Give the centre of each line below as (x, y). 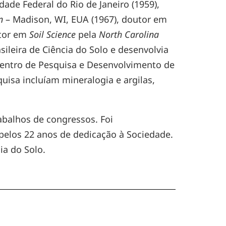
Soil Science (53, 34)
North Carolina (129, 34)
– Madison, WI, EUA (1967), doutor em (85, 19)
